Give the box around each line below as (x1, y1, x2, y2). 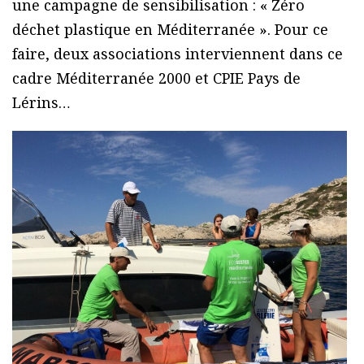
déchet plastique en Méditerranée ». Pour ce (12, 19, 328, 40)
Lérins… (12, 93, 71, 113)
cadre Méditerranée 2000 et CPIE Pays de (12, 68, 301, 89)
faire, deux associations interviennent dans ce (12, 44, 343, 64)
